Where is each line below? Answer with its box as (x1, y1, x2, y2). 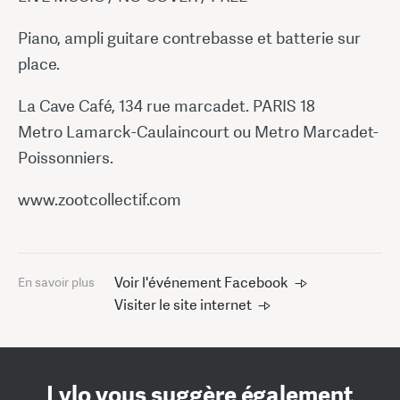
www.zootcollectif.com (18, 188, 181, 210)
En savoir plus (18, 273, 95, 290)
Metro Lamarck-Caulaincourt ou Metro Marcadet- (18, 121, 379, 142)
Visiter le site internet (114, 295, 252, 314)
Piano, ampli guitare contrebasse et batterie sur (18, 27, 361, 48)
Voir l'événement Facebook (114, 272, 288, 292)
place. (18, 53, 60, 74)
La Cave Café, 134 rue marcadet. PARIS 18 (18, 95, 315, 116)
